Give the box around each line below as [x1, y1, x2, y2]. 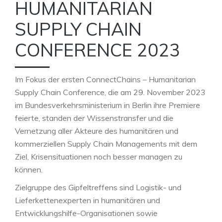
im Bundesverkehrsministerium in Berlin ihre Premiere [15, 100, 200, 110]
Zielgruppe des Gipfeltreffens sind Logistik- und [15, 182, 181, 192]
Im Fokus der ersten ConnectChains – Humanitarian [15, 74, 196, 84]
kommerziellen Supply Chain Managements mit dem [15, 138, 197, 149]
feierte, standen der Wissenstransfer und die [15, 112, 173, 123]
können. [15, 164, 43, 174]
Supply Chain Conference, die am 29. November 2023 [15, 87, 206, 97]
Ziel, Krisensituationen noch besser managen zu [15, 151, 182, 162]
